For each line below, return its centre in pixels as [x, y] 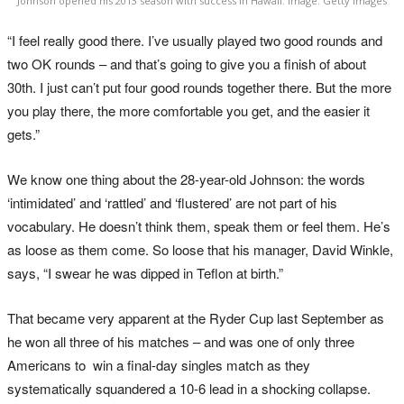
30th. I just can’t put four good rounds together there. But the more [199, 87]
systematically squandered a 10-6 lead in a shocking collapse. [189, 388]
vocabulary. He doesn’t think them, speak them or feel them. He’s [199, 225]
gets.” [23, 133]
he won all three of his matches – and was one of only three [181, 341]
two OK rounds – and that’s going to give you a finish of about [187, 63]
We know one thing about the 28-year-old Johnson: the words [186, 179]
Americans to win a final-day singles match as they [159, 364]
